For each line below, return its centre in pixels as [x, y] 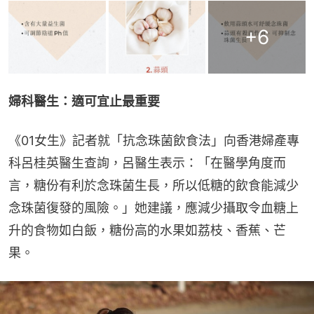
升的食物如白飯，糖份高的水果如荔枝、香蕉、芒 [147, 231]
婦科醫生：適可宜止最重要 [84, 102]
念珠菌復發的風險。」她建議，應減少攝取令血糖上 [153, 208]
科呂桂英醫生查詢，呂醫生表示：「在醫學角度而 [147, 163]
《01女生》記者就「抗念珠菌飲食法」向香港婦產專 [154, 141]
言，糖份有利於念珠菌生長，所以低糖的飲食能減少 [153, 186]
